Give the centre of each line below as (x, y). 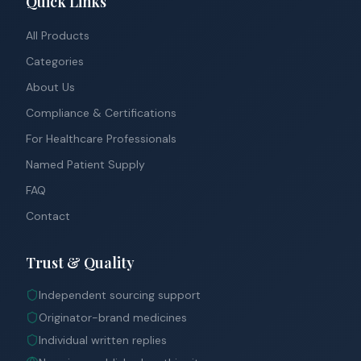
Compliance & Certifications (101, 113)
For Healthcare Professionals (101, 139)
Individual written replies (103, 340)
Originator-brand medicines (113, 317)
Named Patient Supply (85, 164)
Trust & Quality (80, 263)
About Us (50, 87)
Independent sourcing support (120, 295)
